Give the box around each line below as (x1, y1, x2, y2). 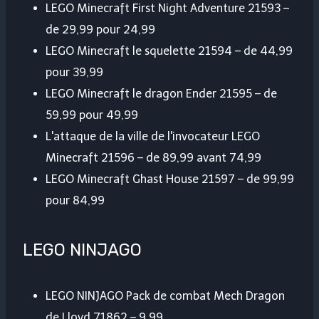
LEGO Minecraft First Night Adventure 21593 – (46, 1, 289, 16)
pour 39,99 (46, 66, 103, 80)
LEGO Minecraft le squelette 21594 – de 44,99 (46, 44, 293, 58)
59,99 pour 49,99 (46, 108, 138, 122)
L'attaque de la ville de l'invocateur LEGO (46, 130, 260, 144)
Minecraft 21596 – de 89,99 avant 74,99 (46, 151, 261, 165)
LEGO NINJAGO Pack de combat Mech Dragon (46, 289, 285, 303)
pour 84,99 (46, 194, 105, 208)
